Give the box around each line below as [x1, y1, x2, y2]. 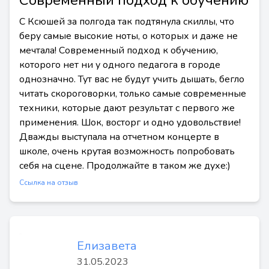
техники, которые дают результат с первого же [19, 101, 235, 115]
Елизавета [77, 238, 137, 254]
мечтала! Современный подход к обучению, [19, 44, 218, 57]
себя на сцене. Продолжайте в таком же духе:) [19, 159, 231, 172]
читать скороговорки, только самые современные [19, 87, 246, 100]
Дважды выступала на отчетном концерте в [19, 130, 219, 144]
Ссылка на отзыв [19, 178, 78, 187]
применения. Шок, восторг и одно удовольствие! [19, 116, 241, 129]
